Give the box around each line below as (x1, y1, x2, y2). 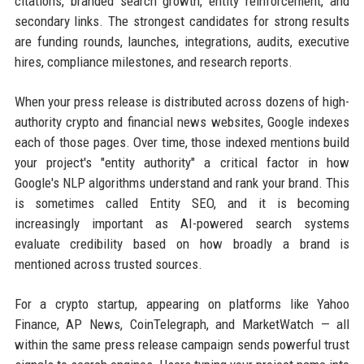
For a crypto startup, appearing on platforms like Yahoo (14, 296, 350, 313)
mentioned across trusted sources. (14, 256, 202, 273)
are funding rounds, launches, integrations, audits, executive (14, 33, 350, 50)
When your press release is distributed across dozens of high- (14, 93, 350, 110)
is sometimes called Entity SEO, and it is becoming (14, 195, 350, 212)
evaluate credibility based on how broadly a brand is (14, 236, 350, 253)
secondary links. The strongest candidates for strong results (14, 13, 350, 30)
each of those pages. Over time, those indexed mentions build (14, 134, 350, 151)
